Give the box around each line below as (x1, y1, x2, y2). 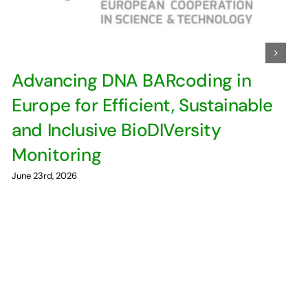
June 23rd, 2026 (12, 170, 78, 182)
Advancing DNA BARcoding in (12, 68, 252, 92)
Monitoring (12, 142, 102, 166)
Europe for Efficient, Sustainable (12, 93, 273, 117)
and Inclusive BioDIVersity (12, 118, 221, 142)
